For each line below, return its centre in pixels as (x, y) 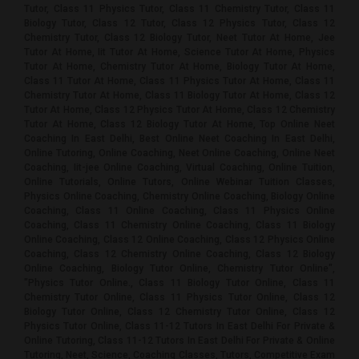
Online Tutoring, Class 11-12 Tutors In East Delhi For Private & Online (179, 341)
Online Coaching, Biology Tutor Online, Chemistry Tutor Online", (179, 269)
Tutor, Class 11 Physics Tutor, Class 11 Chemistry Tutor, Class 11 (179, 9)
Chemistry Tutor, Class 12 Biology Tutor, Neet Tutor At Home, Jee (179, 38)
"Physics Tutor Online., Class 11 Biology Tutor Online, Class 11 (179, 283)
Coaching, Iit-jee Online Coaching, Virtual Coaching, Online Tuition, (179, 168)
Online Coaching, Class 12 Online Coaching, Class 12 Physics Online (179, 240)
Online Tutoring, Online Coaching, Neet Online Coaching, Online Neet (179, 153)
